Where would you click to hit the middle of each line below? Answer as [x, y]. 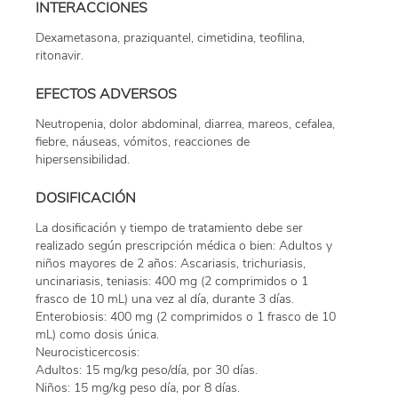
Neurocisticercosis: [88, 353]
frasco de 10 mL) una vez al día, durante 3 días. [165, 299]
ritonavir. [60, 56]
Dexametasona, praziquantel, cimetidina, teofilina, [170, 38]
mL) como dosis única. [97, 335]
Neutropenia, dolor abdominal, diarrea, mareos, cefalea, [185, 124]
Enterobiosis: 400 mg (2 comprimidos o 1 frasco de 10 [186, 317]
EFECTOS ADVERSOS [106, 95]
